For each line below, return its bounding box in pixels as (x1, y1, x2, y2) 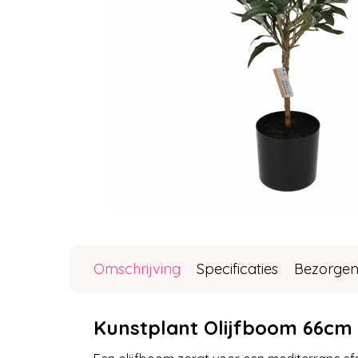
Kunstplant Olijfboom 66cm (93, 316, 352, 340)
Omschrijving (93, 260, 181, 278)
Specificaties (197, 260, 278, 278)
